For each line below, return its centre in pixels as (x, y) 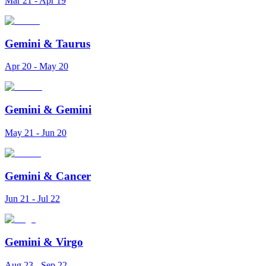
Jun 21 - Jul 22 (32, 199)
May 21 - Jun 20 (36, 132)
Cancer (73, 176)
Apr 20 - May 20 (37, 66)
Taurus (73, 43)
